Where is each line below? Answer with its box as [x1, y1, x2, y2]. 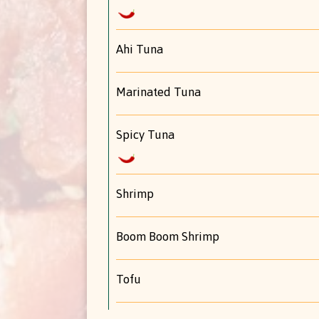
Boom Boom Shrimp [116, 229, 219, 244]
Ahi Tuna [116, 41, 163, 56]
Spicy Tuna [116, 127, 174, 142]
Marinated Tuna [116, 84, 201, 99]
